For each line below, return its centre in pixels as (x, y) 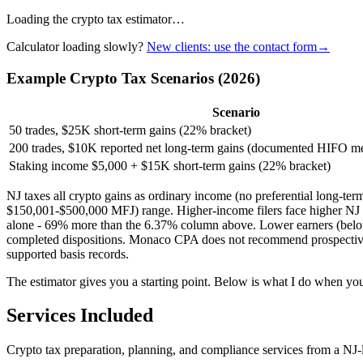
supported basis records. (68, 254)
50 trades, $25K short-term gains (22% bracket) (130, 130)
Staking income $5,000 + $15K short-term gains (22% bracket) (170, 165)
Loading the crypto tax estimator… (96, 19)
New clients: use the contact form (232, 47)
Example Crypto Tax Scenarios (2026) (133, 78)
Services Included (80, 316)
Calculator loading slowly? (75, 47)
